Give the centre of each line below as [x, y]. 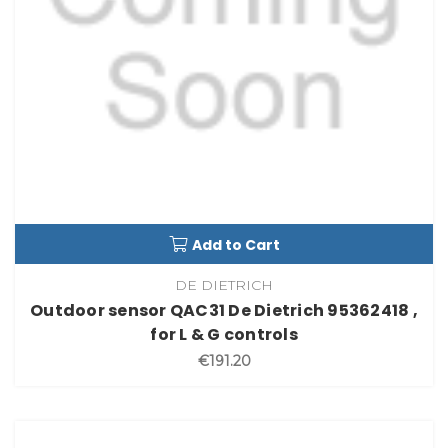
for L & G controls [224, 335]
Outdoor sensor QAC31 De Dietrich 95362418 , [224, 311]
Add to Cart [235, 245]
